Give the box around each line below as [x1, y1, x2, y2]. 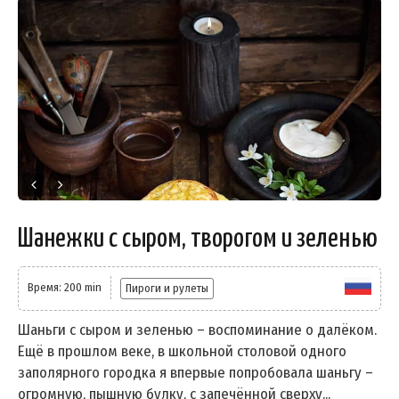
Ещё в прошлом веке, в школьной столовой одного [18, 342, 346, 361]
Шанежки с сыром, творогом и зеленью [18, 225, 378, 252]
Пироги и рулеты [126, 281, 208, 295]
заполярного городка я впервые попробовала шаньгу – [18, 363, 373, 382]
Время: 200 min [28, 281, 102, 294]
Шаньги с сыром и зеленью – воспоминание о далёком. [18, 321, 377, 339]
